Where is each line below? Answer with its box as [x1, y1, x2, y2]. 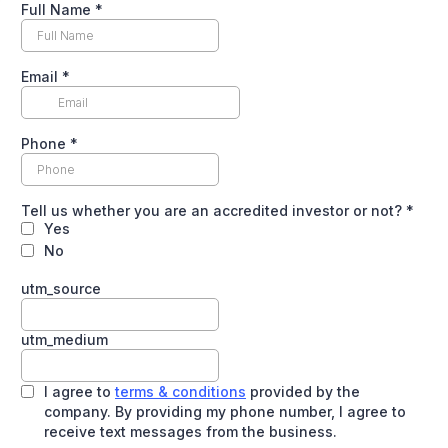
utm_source [21, 280, 101, 297]
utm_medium [21, 331, 108, 348]
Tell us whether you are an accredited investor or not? [21, 202, 406, 219]
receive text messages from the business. [44, 423, 337, 440]
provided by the [246, 383, 360, 400]
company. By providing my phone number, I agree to [44, 403, 406, 420]
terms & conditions [115, 383, 246, 400]
